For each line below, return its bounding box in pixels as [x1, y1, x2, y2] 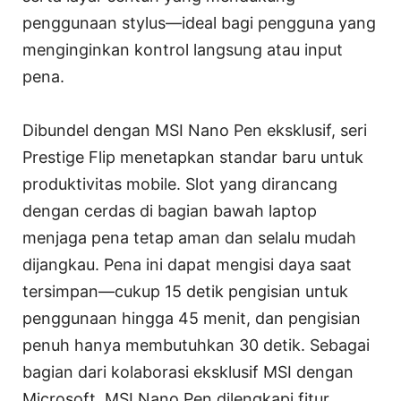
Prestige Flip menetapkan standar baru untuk [22, 148, 363, 167]
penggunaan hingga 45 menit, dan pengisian [22, 309, 361, 328]
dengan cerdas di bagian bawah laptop [22, 201, 317, 221]
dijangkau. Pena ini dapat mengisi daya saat [22, 255, 352, 275]
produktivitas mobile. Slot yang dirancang [22, 175, 337, 194]
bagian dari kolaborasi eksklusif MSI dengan [22, 363, 354, 382]
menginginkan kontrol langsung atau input [22, 40, 343, 60]
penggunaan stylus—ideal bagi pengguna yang [22, 13, 376, 33]
